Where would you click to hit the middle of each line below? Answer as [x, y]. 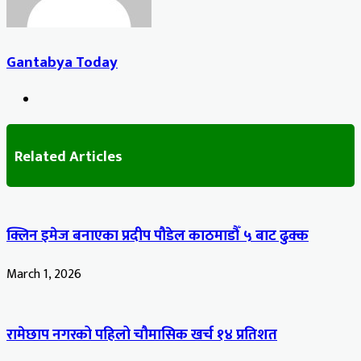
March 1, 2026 [44, 275]
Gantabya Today [62, 62]
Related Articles [68, 156]
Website [60, 100]
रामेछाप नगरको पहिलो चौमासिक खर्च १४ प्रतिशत [142, 334]
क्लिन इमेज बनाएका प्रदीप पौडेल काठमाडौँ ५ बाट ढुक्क [158, 236]
